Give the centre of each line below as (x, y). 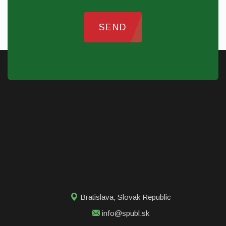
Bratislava (97, 197)
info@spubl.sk (126, 213)
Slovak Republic (144, 197)
